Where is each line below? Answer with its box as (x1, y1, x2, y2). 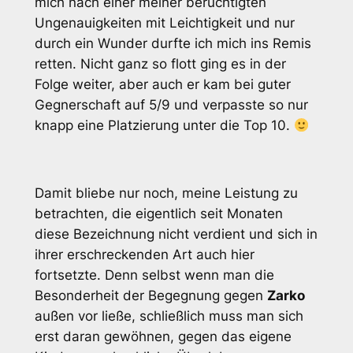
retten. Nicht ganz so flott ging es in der (34, 56, 286, 72)
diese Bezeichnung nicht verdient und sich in (34, 226, 318, 243)
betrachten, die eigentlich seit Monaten (34, 206, 283, 222)
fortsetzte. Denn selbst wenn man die (34, 267, 274, 284)
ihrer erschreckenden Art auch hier (34, 247, 255, 263)
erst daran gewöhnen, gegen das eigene (34, 329, 292, 345)
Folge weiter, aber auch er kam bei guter (34, 76, 291, 93)
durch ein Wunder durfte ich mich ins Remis (34, 35, 311, 52)
